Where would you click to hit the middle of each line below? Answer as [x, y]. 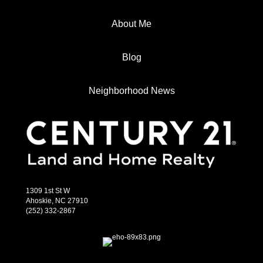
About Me [131, 24]
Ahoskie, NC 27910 [57, 200]
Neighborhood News [131, 91]
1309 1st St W [48, 190]
